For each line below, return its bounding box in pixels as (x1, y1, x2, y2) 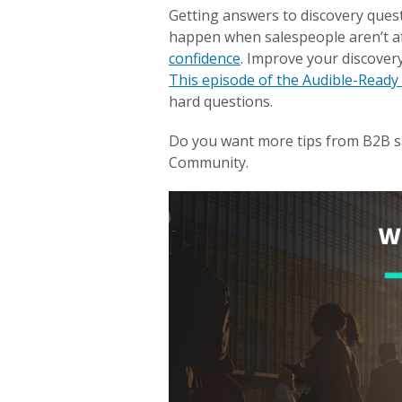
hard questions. (169, 92, 274, 112)
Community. (169, 153, 253, 173)
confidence (169, 48, 241, 69)
